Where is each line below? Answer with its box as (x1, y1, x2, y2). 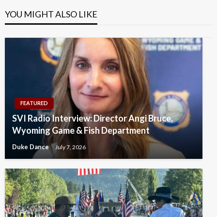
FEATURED (20, 100, 48, 107)
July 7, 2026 (55, 143, 86, 151)
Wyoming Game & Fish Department (12, 125, 150, 136)
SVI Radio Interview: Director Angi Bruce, (12, 113, 173, 124)
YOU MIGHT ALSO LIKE (5, 9, 97, 20)
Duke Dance (12, 143, 50, 151)
